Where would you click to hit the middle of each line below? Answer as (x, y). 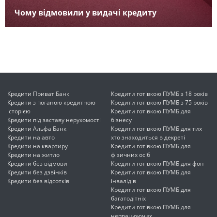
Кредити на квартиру (38, 146)
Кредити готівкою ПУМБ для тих (156, 129)
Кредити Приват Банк (38, 94)
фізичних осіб (131, 155)
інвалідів (124, 181)
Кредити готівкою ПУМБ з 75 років (159, 103)
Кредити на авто (31, 138)
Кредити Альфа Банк (37, 129)
